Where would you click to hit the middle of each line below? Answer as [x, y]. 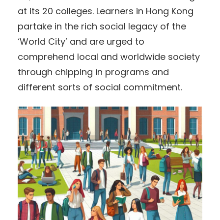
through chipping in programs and [93, 72]
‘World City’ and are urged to [81, 41]
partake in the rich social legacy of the [102, 26]
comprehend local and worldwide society [109, 56]
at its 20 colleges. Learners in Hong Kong [106, 11]
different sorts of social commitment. [100, 87]
